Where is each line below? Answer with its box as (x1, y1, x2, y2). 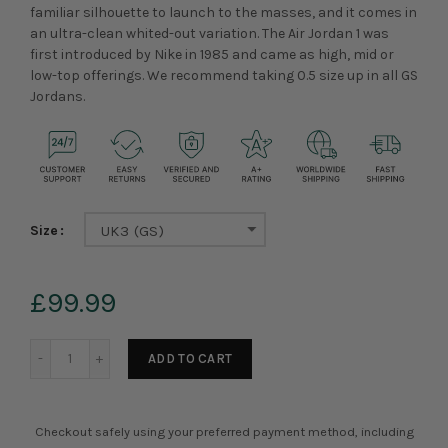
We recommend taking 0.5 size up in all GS (147, 67, 418, 84)
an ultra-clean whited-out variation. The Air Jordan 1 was (30, 25, 389, 42)
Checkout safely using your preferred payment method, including (34, 424, 414, 440)
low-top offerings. (30, 67, 147, 84)
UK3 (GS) (101, 221, 165, 240)
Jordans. (30, 88, 85, 105)
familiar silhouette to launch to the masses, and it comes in (30, 4, 417, 21)
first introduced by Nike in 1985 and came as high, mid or (30, 46, 394, 63)
